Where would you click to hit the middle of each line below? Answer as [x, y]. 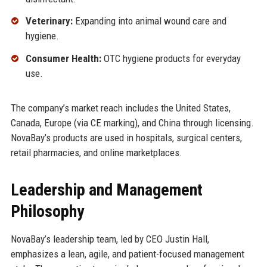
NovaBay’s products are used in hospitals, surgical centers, [126, 138]
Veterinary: [49, 21]
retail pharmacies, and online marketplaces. [96, 153]
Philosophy [47, 212]
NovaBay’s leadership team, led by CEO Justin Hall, [110, 239]
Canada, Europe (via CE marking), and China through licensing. [132, 123]
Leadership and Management [106, 190]
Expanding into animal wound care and [149, 21]
